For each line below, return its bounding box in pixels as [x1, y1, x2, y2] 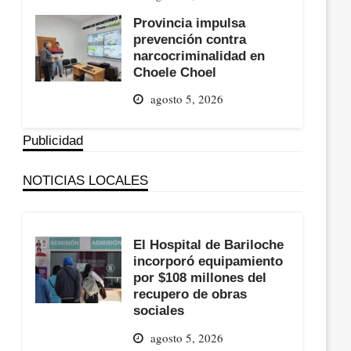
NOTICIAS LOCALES [23, 173, 149, 188]
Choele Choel [133, 64, 217, 79]
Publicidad [23, 133, 84, 148]
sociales [133, 303, 185, 318]
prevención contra [133, 31, 247, 46]
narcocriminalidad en [133, 48, 266, 63]
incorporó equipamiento [133, 254, 284, 269]
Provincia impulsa [133, 15, 246, 30]
